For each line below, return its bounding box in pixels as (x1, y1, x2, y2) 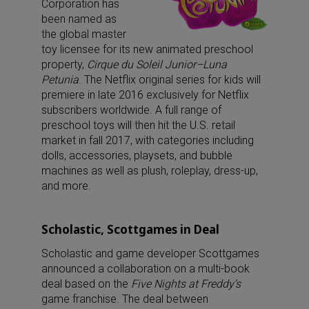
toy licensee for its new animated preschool (41, 42, 253, 56)
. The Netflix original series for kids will (79, 72, 261, 86)
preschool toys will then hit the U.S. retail (41, 118, 235, 132)
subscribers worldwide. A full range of (41, 103, 221, 117)
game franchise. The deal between (41, 292, 208, 306)
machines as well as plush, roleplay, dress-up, (41, 163, 258, 177)
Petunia (41, 72, 79, 86)
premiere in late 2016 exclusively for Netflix (41, 88, 249, 101)
